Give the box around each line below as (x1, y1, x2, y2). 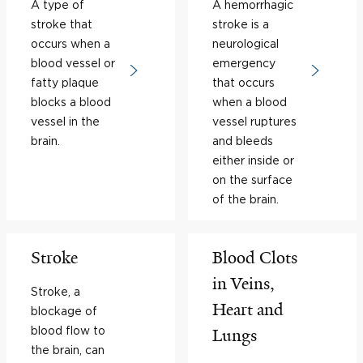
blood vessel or (31, 57, 115, 69)
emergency (212, 57, 275, 69)
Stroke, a (31, 285, 80, 297)
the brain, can (31, 344, 105, 356)
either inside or (212, 154, 294, 166)
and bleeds (212, 135, 273, 147)
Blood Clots (212, 247, 297, 268)
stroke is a (212, 18, 269, 30)
